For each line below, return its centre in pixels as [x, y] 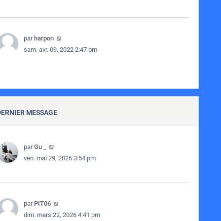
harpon [44, 38]
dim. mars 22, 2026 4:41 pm [62, 215]
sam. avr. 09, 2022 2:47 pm [60, 50]
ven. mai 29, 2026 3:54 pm [59, 158]
